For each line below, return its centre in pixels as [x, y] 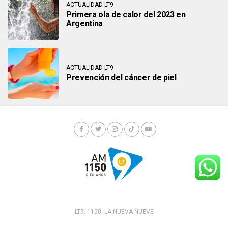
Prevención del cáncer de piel [121, 77]
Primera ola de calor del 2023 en [126, 14]
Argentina [85, 23]
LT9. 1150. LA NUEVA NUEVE [114, 212]
